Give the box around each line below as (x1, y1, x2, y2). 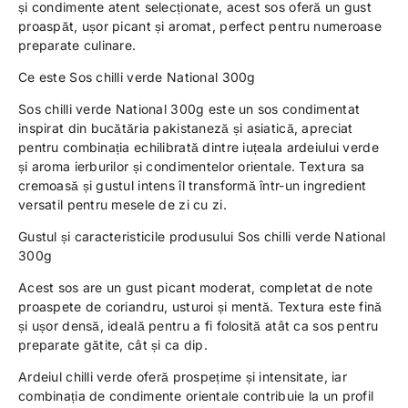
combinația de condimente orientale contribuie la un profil (18, 388, 374, 403)
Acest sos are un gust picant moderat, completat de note (18, 280, 373, 295)
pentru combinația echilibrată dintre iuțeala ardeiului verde (18, 139, 379, 155)
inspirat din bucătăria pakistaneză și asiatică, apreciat (18, 120, 353, 136)
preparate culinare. (18, 37, 137, 53)
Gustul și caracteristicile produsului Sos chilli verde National (18, 229, 386, 244)
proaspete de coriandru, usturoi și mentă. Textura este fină (18, 299, 382, 314)
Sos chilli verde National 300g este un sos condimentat (18, 101, 361, 117)
